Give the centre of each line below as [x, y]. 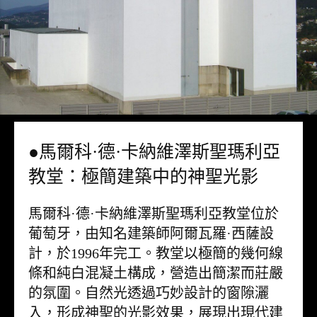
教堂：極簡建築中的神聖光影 [143, 177]
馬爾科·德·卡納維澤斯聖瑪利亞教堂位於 [154, 214]
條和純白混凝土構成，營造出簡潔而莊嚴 [156, 273]
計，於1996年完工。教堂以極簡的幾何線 [156, 254]
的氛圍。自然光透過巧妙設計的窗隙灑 [149, 293]
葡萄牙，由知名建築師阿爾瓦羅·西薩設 [151, 234]
